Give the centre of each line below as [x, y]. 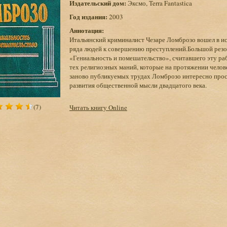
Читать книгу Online [98, 107]
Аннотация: [87, 30]
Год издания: [88, 16]
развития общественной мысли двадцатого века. [138, 85]
